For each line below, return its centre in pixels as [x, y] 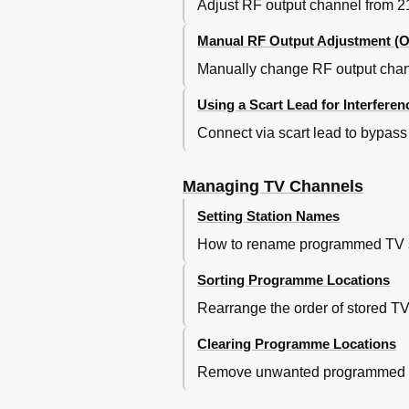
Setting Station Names [268, 215]
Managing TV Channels [273, 186]
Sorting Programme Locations [294, 279]
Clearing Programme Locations [297, 343]
